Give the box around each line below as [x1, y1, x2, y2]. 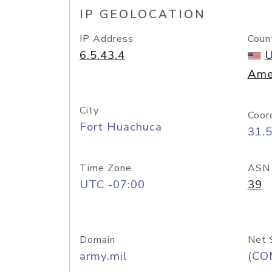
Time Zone [80, 161, 132, 175]
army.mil [80, 248, 127, 264]
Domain [80, 233, 115, 246]
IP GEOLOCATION [80, 7, 206, 22]
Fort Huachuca [80, 119, 162, 135]
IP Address [80, 32, 134, 46]
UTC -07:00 [80, 177, 145, 192]
